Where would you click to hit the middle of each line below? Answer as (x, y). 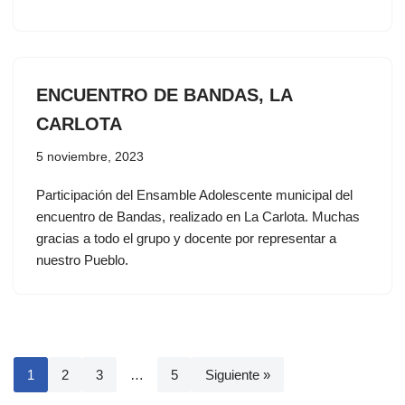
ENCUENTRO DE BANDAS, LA (164, 95)
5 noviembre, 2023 (90, 157)
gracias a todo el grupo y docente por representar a (186, 238)
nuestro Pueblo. (82, 260)
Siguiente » (238, 375)
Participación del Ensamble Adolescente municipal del (194, 195)
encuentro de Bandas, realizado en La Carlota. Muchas (198, 217)
